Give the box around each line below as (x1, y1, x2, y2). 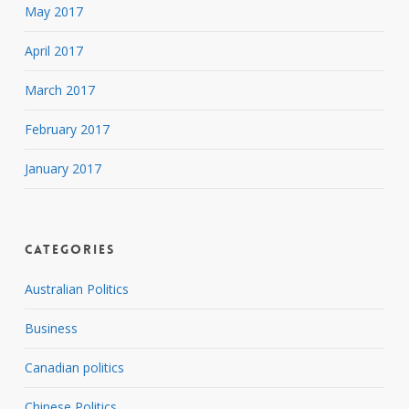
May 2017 (24, 2, 83, 20)
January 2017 (24, 159, 101, 177)
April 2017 (24, 41, 83, 59)
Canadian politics (24, 358, 124, 376)
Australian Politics (24, 279, 129, 298)
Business (24, 319, 78, 337)
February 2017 (24, 120, 110, 138)
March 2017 (24, 80, 95, 99)
